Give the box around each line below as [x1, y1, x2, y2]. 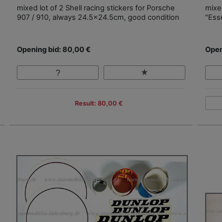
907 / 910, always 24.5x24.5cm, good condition [17, 13, 179, 22]
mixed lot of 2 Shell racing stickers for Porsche [17, 3, 175, 13]
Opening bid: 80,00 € [17, 45, 91, 55]
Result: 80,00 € [74, 99, 123, 107]
